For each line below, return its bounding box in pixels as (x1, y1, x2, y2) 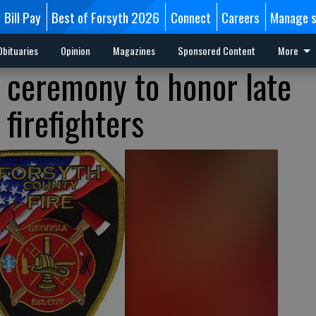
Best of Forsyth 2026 (51, 7, 160, 27)
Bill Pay (4, 7, 41, 27)
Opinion (60, 43, 90, 58)
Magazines (112, 43, 155, 58)
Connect (170, 7, 211, 27)
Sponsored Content (177, 43, 255, 58)
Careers (221, 7, 260, 27)
